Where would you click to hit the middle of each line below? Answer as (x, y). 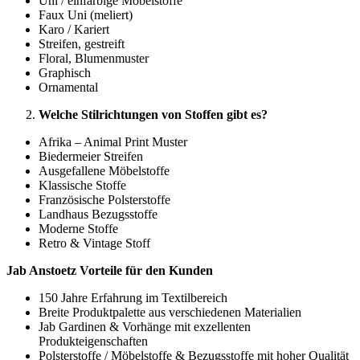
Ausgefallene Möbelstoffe (104, 171)
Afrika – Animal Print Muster (113, 142)
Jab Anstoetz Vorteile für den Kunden (110, 271)
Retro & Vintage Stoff (94, 243)
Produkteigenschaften (93, 342)
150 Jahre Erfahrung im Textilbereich (133, 298)
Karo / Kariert (74, 30)
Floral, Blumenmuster (94, 59)
